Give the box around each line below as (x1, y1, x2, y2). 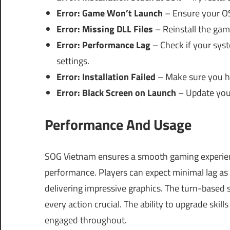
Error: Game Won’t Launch (56, 6, 163, 21)
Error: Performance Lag (56, 38, 150, 52)
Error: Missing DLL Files (56, 22, 153, 36)
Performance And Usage (45, 113, 191, 136)
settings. (56, 54, 89, 68)
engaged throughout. (45, 213, 127, 227)
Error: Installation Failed (56, 70, 156, 84)
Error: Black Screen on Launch (56, 86, 176, 100)
